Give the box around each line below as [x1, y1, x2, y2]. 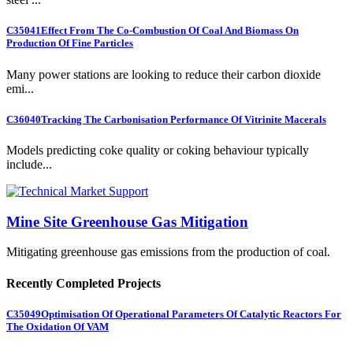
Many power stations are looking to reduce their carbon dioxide [6, 67, 321, 81]
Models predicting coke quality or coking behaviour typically [6, 143, 309, 157]
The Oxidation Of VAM [6, 320, 109, 333]
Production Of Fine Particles [6, 37, 133, 50]
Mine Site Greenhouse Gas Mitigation [6, 213, 248, 230]
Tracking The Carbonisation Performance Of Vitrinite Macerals [41, 113, 326, 125]
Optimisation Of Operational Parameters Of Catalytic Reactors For [41, 307, 341, 320]
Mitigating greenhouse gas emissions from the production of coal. [6, 245, 330, 259]
